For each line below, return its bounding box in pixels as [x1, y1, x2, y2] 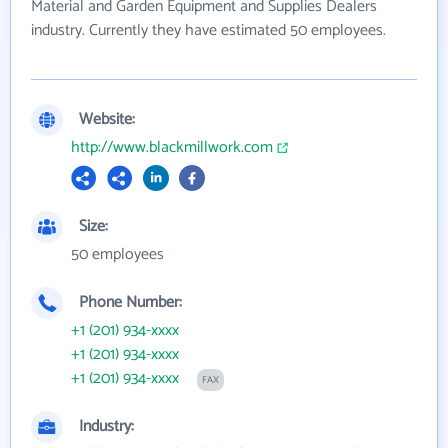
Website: [79, 105, 135, 133]
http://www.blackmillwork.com [71, 133, 273, 161]
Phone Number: [79, 288, 182, 316]
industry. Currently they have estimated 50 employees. [31, 16, 386, 44]
